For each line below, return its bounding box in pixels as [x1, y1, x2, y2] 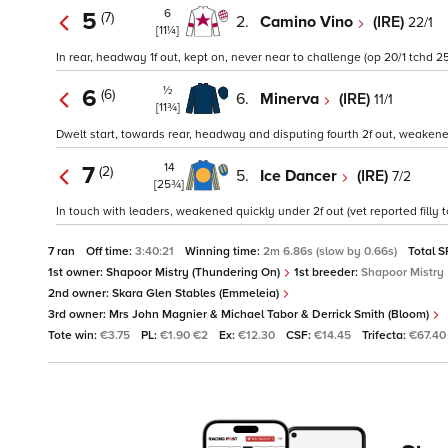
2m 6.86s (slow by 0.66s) [263, 244, 400, 260]
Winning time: [185, 244, 263, 260]
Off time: [86, 244, 135, 260]
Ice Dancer [260, 165, 341, 186]
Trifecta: [362, 328, 409, 344]
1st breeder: [291, 265, 361, 281]
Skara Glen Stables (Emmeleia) [112, 286, 282, 302]
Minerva [260, 88, 323, 109]
